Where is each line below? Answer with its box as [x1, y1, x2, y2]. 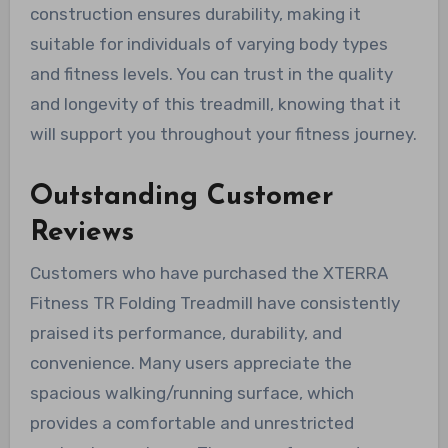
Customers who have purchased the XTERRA [29, 262, 388, 283]
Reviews [29, 219, 134, 248]
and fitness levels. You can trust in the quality [29, 64, 393, 85]
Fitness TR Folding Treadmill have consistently [29, 292, 400, 313]
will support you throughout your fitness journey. [29, 124, 417, 145]
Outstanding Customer [29, 183, 334, 212]
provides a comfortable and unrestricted [29, 412, 354, 433]
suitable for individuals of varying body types [29, 34, 388, 55]
